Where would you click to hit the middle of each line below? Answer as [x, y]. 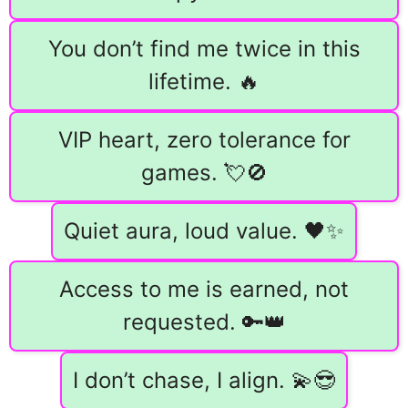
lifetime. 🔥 [204, 82]
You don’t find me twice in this [204, 49]
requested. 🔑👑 [204, 322]
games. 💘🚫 [204, 173]
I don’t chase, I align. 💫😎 [204, 381]
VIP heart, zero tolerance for [204, 140]
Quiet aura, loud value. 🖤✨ [204, 231]
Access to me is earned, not [204, 290]
